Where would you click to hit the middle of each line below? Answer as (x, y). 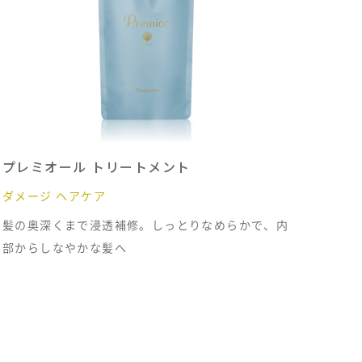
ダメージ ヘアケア (54, 196)
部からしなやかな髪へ (64, 247)
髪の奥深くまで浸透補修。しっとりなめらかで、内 (145, 225)
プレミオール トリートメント (96, 166)
